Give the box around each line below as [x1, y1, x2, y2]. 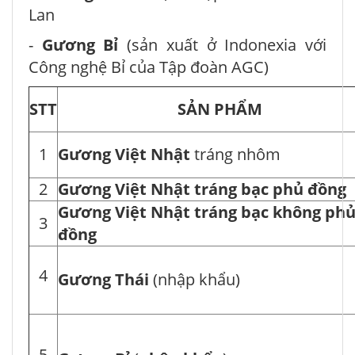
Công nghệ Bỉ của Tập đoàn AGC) [29, 56, 269, 78]
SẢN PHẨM [177, 98, 262, 120]
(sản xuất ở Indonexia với [127, 34, 327, 56]
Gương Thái [58, 269, 149, 291]
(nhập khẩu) [149, 269, 240, 291]
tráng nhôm [190, 143, 281, 166]
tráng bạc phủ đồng [194, 178, 346, 200]
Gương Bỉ [33, 34, 128, 56]
